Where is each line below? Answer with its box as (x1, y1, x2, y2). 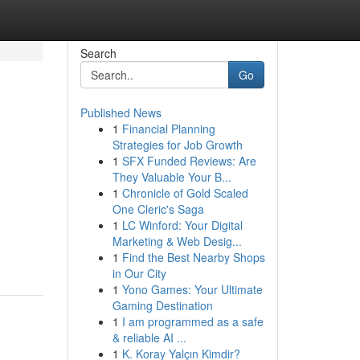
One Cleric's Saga (112, 201, 204, 217)
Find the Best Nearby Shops (121, 249, 265, 265)
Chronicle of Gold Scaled (121, 185, 248, 201)
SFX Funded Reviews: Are (121, 153, 256, 169)
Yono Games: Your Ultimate (121, 281, 263, 297)
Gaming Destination (112, 297, 213, 313)
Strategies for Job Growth (112, 137, 243, 153)
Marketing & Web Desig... (112, 233, 242, 249)
